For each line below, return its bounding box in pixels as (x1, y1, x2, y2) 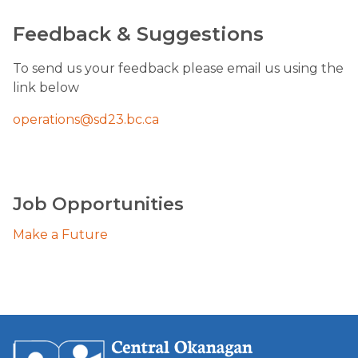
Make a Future (13, 227, 108, 242)
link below (13, 80, 79, 95)
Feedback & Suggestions (13, 22, 264, 46)
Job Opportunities (13, 193, 184, 215)
